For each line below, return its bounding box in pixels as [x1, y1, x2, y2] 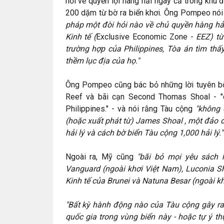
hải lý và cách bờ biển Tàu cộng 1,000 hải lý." [65, 128, 223, 137]
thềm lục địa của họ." [65, 56, 139, 65]
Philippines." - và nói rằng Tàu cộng [65, 104, 195, 113]
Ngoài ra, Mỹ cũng [65, 152, 137, 161]
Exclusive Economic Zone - [96, 32, 196, 41]
